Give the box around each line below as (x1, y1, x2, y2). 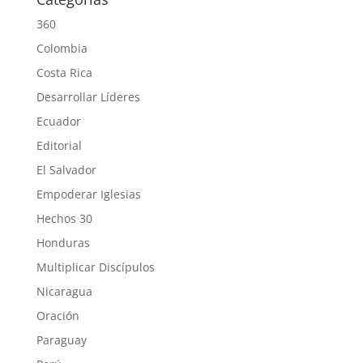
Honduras (36, 234, 90, 250)
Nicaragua (36, 283, 92, 299)
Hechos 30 (36, 210, 92, 226)
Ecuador (36, 113, 81, 129)
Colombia (36, 40, 88, 56)
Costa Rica (36, 64, 92, 80)
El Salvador (36, 161, 96, 177)
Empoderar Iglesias (36, 186, 141, 202)
